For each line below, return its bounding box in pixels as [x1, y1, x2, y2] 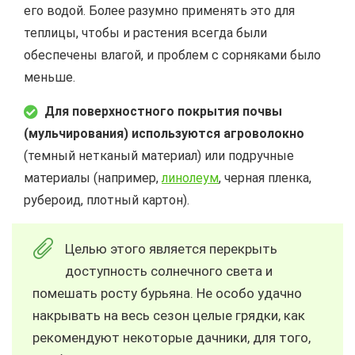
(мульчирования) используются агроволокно [24, 125, 304, 141]
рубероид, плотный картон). [24, 192, 189, 208]
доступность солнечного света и [65, 262, 273, 279]
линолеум [162, 170, 219, 185]
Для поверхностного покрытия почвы [44, 103, 282, 119]
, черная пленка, [219, 170, 311, 185]
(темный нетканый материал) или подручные [24, 147, 294, 163]
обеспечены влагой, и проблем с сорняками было [24, 47, 321, 63]
